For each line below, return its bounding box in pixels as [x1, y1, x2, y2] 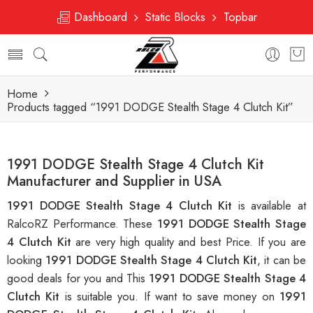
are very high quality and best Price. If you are [75, 233, 306, 251]
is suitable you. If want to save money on [64, 288, 280, 305]
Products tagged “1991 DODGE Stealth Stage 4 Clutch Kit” [7, 99, 293, 115]
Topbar [217, 8, 257, 25]
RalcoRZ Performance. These [7, 215, 157, 233]
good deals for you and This [7, 270, 150, 287]
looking [7, 252, 46, 269]
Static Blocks [138, 8, 212, 25]
